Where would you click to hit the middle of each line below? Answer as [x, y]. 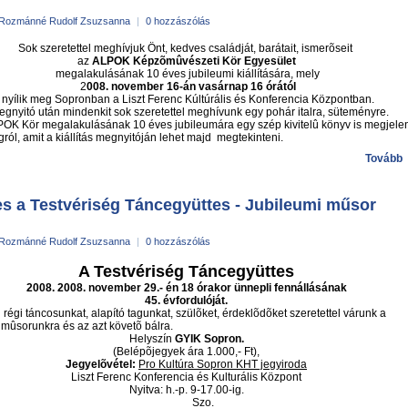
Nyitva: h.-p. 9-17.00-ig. [186, 390]
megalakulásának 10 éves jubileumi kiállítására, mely [186, 74]
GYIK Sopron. [209, 339]
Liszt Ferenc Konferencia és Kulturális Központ [186, 377]
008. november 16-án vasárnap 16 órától [191, 87]
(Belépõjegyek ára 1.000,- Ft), [186, 352]
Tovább [384, 158]
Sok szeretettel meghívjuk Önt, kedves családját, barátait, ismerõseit [186, 48]
